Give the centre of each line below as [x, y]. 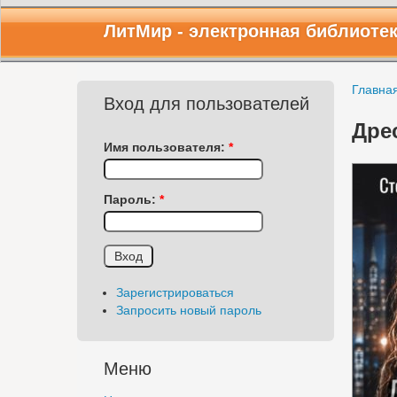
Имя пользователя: [166, 147]
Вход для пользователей [206, 104]
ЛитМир [138, 31]
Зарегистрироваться [175, 292]
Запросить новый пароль [189, 310]
